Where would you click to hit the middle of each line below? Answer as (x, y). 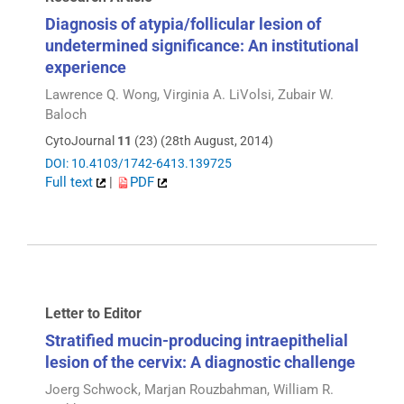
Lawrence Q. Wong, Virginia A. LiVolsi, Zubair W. (189, 95)
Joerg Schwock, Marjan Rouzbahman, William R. (189, 390)
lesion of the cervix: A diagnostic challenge (200, 363)
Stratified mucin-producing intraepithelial (197, 341)
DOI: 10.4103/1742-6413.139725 (138, 163)
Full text (71, 182)
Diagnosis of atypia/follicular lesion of (183, 24)
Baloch (66, 115)
